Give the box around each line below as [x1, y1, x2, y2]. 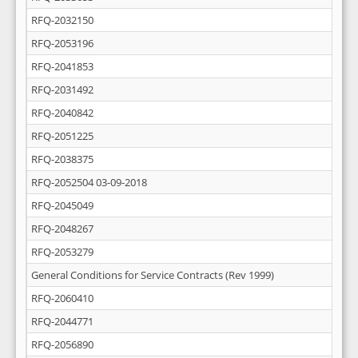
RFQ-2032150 [31, 13, 93, 27]
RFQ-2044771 [31, 314, 93, 328]
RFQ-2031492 [31, 82, 93, 97]
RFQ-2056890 [31, 337, 93, 352]
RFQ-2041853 [31, 59, 93, 74]
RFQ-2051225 [31, 129, 93, 143]
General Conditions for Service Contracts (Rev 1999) [31, 268, 274, 282]
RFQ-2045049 [31, 198, 93, 213]
